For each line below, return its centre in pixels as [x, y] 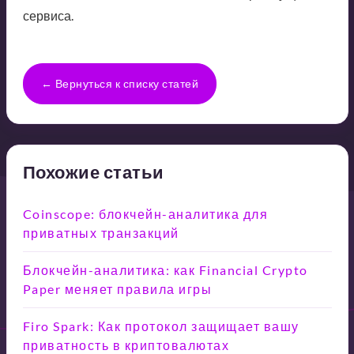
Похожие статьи [93, 171]
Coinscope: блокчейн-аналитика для [145, 213]
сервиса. [48, 15]
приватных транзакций [101, 232]
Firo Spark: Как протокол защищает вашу [161, 326]
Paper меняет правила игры [117, 288]
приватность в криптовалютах [126, 345]
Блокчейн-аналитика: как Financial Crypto [165, 269]
